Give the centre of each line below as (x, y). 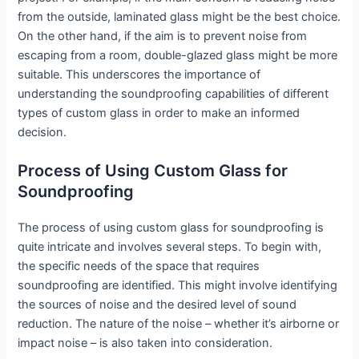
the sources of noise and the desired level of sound (157, 304)
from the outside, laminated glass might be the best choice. (179, 16)
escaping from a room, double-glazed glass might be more (178, 55)
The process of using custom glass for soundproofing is (171, 227)
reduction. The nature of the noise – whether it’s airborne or (179, 323)
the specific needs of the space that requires (139, 266)
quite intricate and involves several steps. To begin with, (170, 246)
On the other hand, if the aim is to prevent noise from (163, 36)
